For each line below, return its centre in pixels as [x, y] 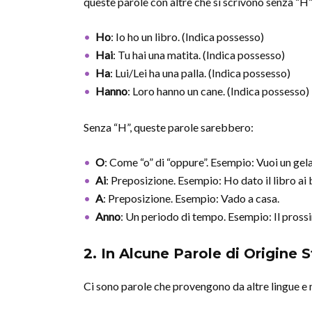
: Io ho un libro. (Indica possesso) [187, 37]
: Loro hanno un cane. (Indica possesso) [218, 91]
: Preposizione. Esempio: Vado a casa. [191, 198]
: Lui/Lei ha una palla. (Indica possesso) [200, 73]
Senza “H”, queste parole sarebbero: [169, 127]
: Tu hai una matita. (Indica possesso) [199, 55]
